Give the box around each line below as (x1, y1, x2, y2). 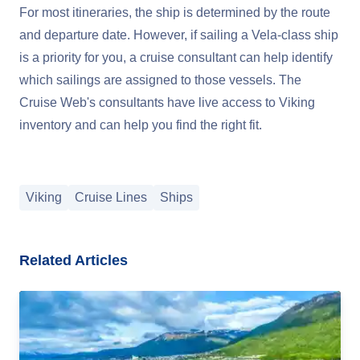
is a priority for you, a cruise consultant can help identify (19, 50, 333, 64)
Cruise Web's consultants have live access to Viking (19, 95, 315, 109)
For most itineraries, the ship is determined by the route (19, 5, 330, 19)
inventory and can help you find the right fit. (19, 117, 262, 132)
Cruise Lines (75, 190, 147, 204)
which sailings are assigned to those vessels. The (19, 72, 301, 87)
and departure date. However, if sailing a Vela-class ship (19, 27, 338, 42)
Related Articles (19, 252, 128, 268)
